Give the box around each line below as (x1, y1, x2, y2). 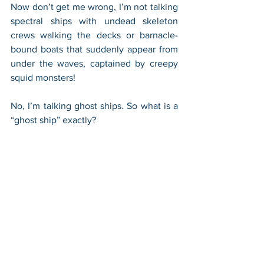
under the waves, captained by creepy (11, 58, 178, 68)
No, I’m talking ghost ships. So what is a (11, 101, 178, 111)
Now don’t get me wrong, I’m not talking (11, 2, 178, 12)
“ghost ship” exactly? (11, 115, 96, 125)
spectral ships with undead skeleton (11, 16, 178, 26)
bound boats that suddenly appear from (11, 44, 178, 54)
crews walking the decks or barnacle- (11, 30, 178, 40)
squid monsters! (11, 72, 78, 82)
